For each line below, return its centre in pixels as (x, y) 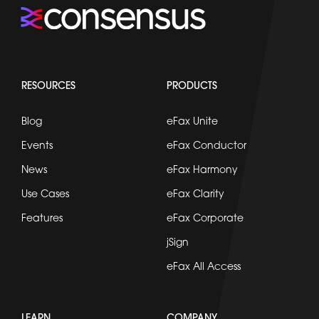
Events (37, 146)
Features (42, 219)
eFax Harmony (202, 170)
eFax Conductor (206, 146)
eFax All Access (204, 267)
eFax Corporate (205, 219)
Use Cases (45, 194)
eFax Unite (192, 122)
